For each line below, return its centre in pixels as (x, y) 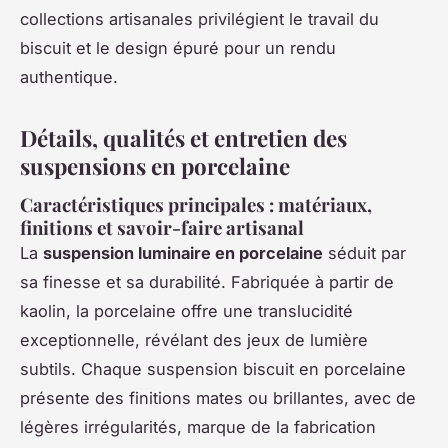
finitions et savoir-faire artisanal (162, 227)
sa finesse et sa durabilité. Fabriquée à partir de (207, 281)
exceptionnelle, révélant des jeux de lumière (194, 339)
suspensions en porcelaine (155, 166)
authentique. (69, 77)
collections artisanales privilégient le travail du (199, 19)
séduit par (364, 252)
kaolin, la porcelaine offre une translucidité (186, 310)
